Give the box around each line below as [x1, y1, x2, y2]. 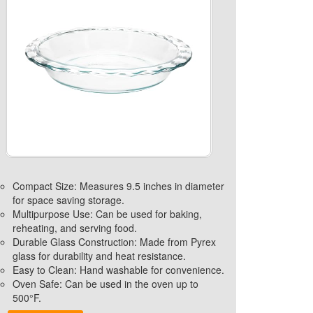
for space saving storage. [12, 192, 124, 207]
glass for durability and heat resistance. [12, 248, 186, 263]
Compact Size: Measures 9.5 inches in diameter [12, 178, 224, 193]
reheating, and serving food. [12, 220, 137, 235]
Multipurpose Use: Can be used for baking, [12, 206, 202, 221]
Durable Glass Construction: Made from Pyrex [12, 234, 216, 249]
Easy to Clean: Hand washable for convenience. [12, 262, 224, 277]
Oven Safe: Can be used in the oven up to [12, 276, 198, 291]
